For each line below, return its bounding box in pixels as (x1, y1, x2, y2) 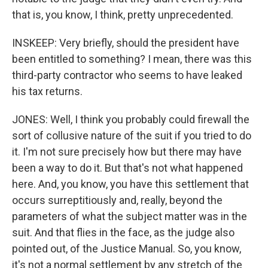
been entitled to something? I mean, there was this (12, 53, 252, 65)
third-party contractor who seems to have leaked (12, 69, 242, 81)
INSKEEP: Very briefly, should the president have (12, 36, 239, 49)
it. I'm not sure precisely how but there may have (12, 145, 242, 158)
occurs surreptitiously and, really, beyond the (12, 194, 223, 206)
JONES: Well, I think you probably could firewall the (12, 113, 249, 126)
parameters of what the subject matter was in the (12, 210, 247, 223)
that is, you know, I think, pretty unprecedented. (12, 8, 233, 21)
